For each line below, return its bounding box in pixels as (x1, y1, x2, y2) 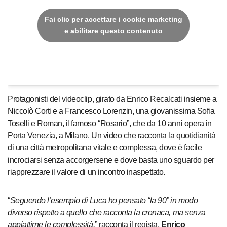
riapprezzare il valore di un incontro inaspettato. (8, 167, 169, 176)
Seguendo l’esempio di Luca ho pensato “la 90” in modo (10, 196, 198, 205)
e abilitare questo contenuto (64, 27, 163, 35)
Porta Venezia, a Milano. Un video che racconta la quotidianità (8, 131, 216, 140)
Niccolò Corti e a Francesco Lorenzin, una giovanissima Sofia (8, 106, 215, 116)
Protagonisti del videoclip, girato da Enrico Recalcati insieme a (8, 94, 217, 103)
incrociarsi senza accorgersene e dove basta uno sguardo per (8, 155, 214, 164)
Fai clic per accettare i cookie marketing (45, 15, 182, 24)
